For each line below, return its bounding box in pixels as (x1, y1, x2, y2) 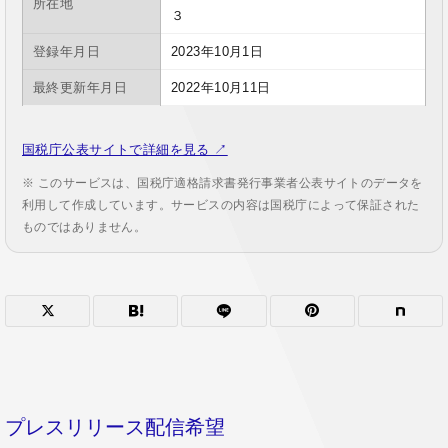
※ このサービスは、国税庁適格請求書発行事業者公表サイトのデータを (22, 175, 423, 190)
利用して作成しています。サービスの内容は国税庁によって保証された (22, 197, 420, 212)
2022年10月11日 (171, 79, 271, 95)
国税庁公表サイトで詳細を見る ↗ (22, 141, 228, 157)
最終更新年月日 (33, 79, 127, 95)
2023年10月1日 (171, 43, 264, 59)
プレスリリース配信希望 (5, 415, 225, 438)
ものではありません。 (22, 219, 147, 234)
